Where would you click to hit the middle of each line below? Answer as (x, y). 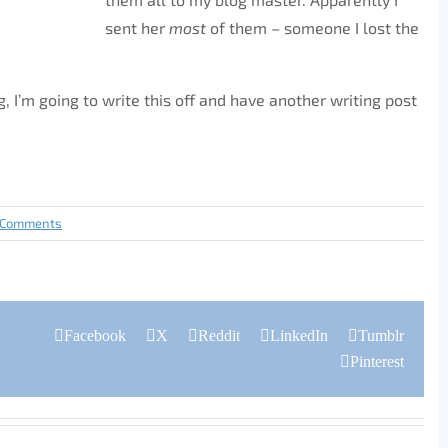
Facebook (95, 335)
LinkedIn (299, 335)
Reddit (219, 335)
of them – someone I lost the (312, 27)
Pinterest (377, 361)
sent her (137, 27)
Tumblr (381, 335)
